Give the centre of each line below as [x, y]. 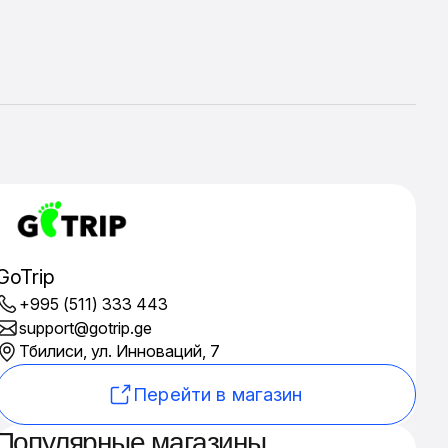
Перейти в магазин [218, 393]
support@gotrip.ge [85, 327]
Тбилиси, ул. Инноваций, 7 [119, 351]
